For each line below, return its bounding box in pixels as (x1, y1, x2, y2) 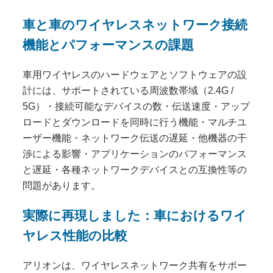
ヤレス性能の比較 (23, 229, 128, 243)
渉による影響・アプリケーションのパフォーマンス (23, 148, 247, 159)
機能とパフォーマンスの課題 (23, 38, 194, 52)
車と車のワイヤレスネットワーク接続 (23, 18, 248, 32)
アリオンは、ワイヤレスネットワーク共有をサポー (23, 260, 247, 271)
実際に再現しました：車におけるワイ (23, 208, 247, 223)
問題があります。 (23, 180, 101, 191)
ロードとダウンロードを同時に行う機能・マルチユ (23, 116, 247, 127)
